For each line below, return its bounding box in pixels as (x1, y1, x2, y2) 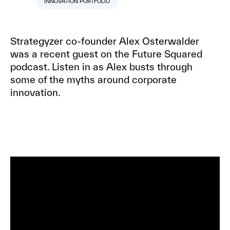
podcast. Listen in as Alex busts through (10, 61, 193, 72)
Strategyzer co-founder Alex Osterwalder (10, 35, 199, 47)
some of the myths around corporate (10, 73, 177, 85)
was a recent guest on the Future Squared (10, 48, 202, 60)
